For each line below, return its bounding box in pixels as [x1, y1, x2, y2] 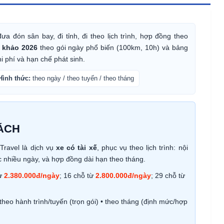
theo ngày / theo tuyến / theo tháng [30, 75, 134, 82]
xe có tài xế [55, 143, 97, 152]
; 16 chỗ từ [59, 171, 95, 180]
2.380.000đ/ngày [4, 171, 59, 180]
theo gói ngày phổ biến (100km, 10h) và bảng [37, 43, 188, 52]
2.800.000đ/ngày [95, 171, 151, 180]
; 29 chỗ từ [151, 171, 185, 180]
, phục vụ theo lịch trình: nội [96, 143, 188, 152]
